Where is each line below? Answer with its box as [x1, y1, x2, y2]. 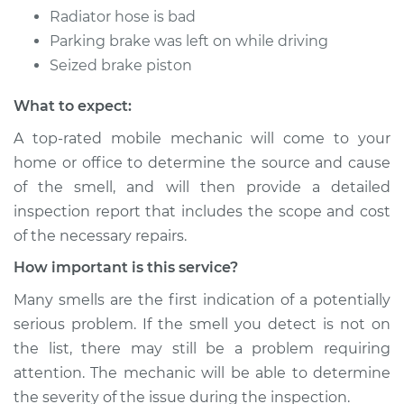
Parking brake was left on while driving [50, 32, 328, 50]
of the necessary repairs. [14, 227, 187, 244]
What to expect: [14, 97, 132, 115]
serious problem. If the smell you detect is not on [14, 316, 390, 333]
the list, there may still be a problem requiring [14, 340, 390, 357]
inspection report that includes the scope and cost [14, 203, 390, 220]
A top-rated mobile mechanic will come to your [14, 130, 390, 147]
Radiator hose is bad [50, 8, 196, 25]
